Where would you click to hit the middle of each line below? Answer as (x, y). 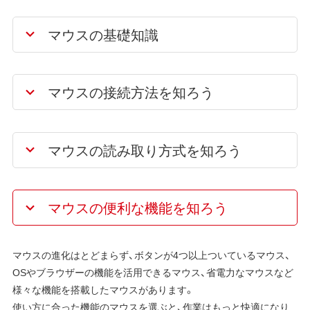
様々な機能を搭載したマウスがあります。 (103, 290)
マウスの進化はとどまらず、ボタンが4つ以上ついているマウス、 (151, 255)
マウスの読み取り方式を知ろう (144, 149)
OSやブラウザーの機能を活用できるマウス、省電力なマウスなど (153, 272)
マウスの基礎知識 (103, 34)
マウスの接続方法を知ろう (130, 92)
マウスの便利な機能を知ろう (137, 208)
